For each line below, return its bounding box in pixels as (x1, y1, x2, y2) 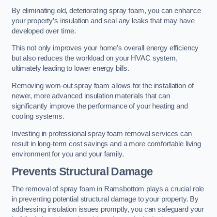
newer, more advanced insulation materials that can (12, 92, 170, 100)
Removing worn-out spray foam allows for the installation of (12, 81, 194, 90)
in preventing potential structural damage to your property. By (12, 195, 199, 203)
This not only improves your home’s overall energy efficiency (12, 44, 199, 52)
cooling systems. (12, 112, 64, 120)
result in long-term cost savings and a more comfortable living (12, 139, 201, 148)
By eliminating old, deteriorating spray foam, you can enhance (12, 6, 201, 15)
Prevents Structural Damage (12, 165, 153, 178)
